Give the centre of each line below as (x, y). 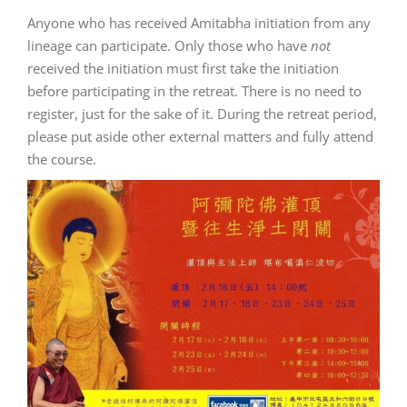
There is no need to (302, 90)
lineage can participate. (99, 45)
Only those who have (243, 45)
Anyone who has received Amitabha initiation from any (199, 22)
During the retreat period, (297, 113)
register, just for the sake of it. (120, 113)
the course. (62, 159)
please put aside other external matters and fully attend (200, 136)
